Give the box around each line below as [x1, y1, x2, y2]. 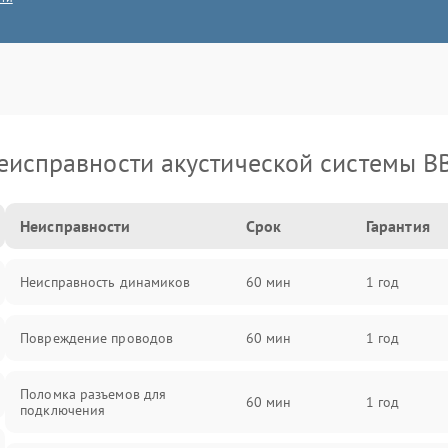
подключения [20, 401, 106, 419]
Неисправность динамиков [20, 273, 191, 291]
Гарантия [365, 216, 430, 236]
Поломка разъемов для [20, 385, 167, 403]
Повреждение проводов [20, 329, 174, 347]
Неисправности [20, 216, 131, 236]
